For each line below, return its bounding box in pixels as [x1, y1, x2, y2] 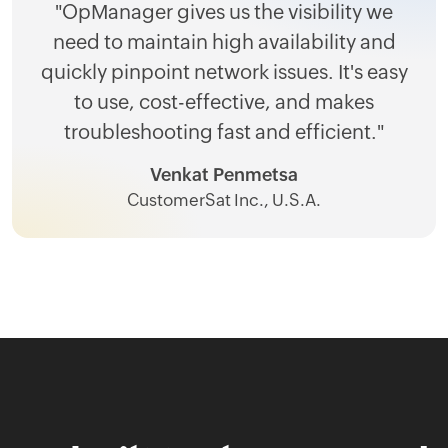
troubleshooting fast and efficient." [64, 119, 384, 143]
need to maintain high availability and [52, 29, 396, 53]
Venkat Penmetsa [150, 163, 298, 185]
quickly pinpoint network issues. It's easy [40, 59, 408, 83]
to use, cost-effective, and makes [74, 89, 374, 113]
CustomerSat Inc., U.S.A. [127, 189, 321, 210]
